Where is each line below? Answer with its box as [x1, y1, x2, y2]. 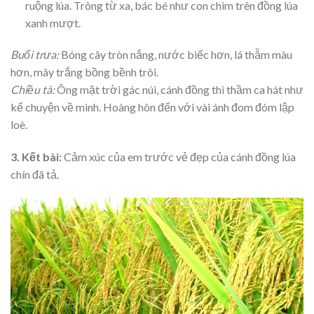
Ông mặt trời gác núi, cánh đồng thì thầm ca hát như [57, 83, 303, 97]
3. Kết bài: [11, 150, 62, 164]
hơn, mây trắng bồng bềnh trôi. [11, 65, 158, 79]
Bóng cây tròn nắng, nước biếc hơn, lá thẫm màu [61, 48, 292, 62]
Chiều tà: [11, 83, 57, 97]
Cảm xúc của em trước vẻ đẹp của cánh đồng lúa [62, 150, 296, 164]
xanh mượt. [25, 15, 81, 29]
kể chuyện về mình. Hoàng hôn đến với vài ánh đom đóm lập [11, 100, 294, 114]
